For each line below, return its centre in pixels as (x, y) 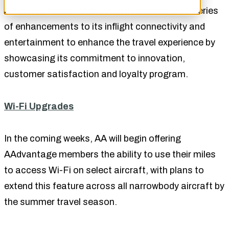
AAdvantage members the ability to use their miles (110, 154)
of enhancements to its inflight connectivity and (105, 26)
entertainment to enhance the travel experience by (110, 42)
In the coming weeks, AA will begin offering (93, 138)
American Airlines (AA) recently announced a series (111, 10)
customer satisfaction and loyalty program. (96, 74)
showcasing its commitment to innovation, (95, 58)
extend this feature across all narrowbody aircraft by (114, 186)
